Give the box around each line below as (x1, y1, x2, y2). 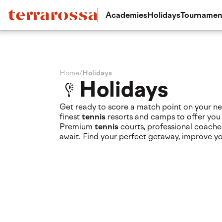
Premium (59, 122, 95, 131)
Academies (106, 10, 147, 20)
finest (59, 112, 82, 121)
